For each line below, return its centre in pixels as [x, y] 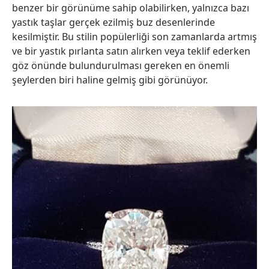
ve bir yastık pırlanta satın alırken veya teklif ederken [131, 51]
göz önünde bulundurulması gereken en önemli [121, 65]
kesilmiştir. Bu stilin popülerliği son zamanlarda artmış [134, 37]
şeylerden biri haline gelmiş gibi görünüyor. [110, 80]
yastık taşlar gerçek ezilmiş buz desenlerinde [113, 22]
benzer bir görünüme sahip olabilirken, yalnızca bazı [131, 8]
